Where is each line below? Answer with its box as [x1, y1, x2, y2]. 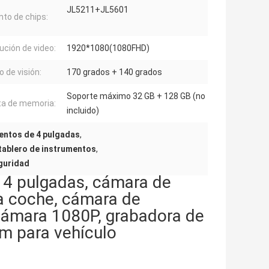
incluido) [67, 105, 99, 115]
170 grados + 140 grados [67, 67, 162, 77]
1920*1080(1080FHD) [67, 43, 150, 53]
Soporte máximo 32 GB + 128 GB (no [67, 91, 205, 101]
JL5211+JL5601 [67, 4, 128, 14]
